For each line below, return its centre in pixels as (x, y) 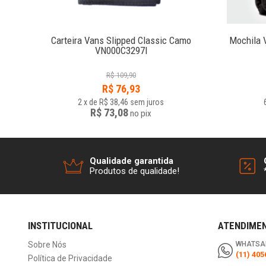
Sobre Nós (47, 245)
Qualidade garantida (131, 161)
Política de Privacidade (70, 259)
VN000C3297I (121, 51)
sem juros (147, 102)
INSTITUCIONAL (60, 226)
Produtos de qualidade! (134, 171)
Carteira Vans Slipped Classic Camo (121, 41)
